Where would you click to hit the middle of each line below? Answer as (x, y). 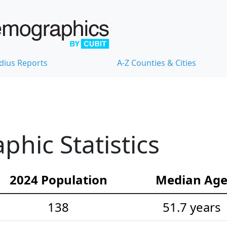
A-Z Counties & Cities (157, 63)
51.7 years (192, 207)
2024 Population (58, 179)
